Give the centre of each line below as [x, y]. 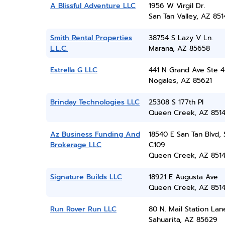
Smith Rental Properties [91, 38]
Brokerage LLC [76, 145]
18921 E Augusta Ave [183, 177]
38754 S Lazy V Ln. [181, 38]
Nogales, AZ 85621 [180, 81]
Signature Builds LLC [86, 177]
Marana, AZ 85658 [179, 48]
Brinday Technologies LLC [95, 102]
